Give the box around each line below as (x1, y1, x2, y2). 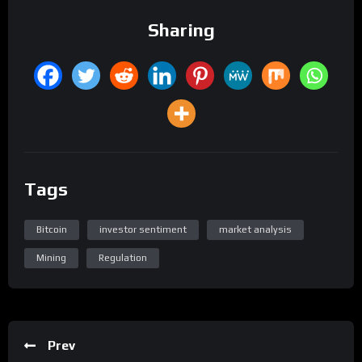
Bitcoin (36, 224, 67, 236)
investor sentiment (99, 224, 187, 236)
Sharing (147, 19, 215, 41)
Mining (36, 252, 66, 264)
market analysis (219, 224, 292, 236)
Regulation (99, 252, 147, 264)
